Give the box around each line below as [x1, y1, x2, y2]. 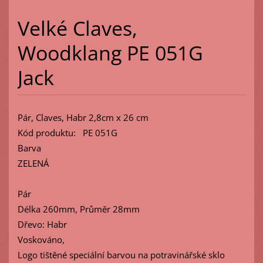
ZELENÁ [17, 157, 244, 169]
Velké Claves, [17, 15, 137, 42]
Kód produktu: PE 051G [17, 126, 153, 139]
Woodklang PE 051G [17, 39, 203, 67]
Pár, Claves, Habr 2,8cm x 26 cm [17, 111, 149, 123]
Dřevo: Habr [17, 218, 67, 230]
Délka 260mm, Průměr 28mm [17, 203, 140, 215]
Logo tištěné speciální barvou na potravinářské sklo [17, 248, 225, 261]
